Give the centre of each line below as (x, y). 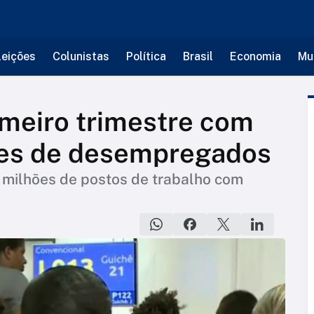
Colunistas (81, 56)
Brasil (198, 56)
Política (146, 56)
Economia (255, 56)
